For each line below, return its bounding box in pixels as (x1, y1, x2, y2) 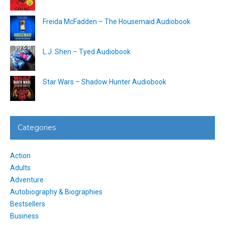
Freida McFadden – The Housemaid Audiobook (43, 18, 190, 26)
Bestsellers (10, 200, 45, 208)
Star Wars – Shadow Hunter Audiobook (43, 78, 166, 86)
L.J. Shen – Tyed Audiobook (43, 48, 131, 56)
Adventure (10, 176, 44, 184)
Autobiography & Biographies (10, 188, 102, 196)
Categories (18, 123, 56, 133)
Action (10, 152, 31, 160)
